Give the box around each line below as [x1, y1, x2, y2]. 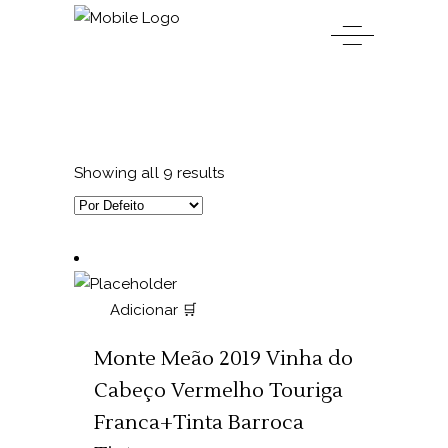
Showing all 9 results [74, 164, 225, 182]
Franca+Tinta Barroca [94, 410, 304, 436]
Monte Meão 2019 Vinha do [94, 346, 353, 372]
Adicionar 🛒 [110, 301, 197, 319]
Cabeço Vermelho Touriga [94, 378, 343, 404]
